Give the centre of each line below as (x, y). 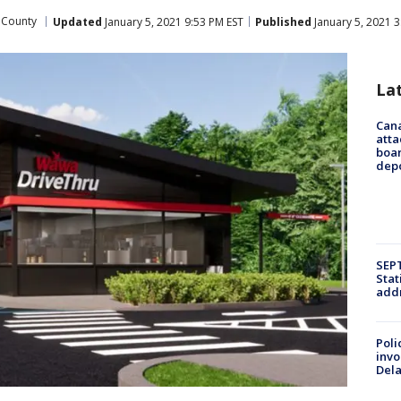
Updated (77, 21)
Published (283, 21)
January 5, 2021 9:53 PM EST (173, 21)
